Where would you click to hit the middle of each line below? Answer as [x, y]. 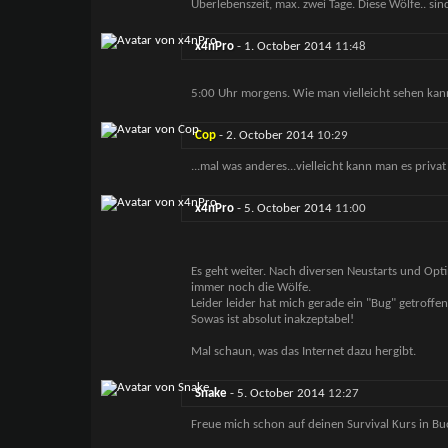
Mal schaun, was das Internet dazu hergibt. [303, 352]
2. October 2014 [271, 136]
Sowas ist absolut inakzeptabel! [272, 320]
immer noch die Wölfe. [250, 288]
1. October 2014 [289, 47]
